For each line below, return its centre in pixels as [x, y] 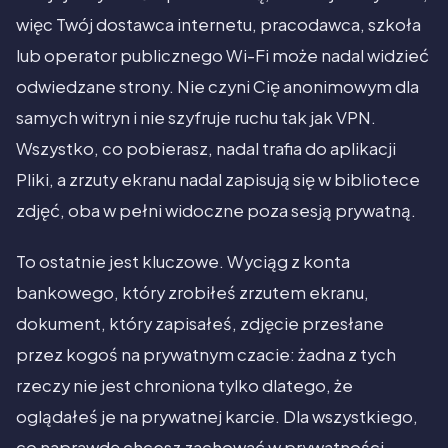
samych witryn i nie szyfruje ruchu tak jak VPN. [196, 118]
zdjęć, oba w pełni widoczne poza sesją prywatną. [216, 211]
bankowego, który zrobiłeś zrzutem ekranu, [192, 293]
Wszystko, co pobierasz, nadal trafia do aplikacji [206, 149]
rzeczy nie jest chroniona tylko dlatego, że [184, 386]
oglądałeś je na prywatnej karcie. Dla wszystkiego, [217, 417]
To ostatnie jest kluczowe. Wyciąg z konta [183, 262]
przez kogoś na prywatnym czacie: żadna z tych [206, 355]
